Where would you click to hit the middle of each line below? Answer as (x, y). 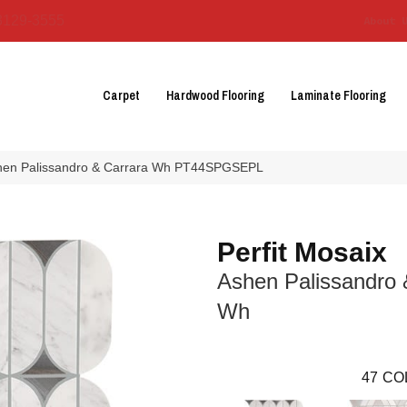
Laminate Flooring (338, 96)
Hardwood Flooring (215, 96)
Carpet (121, 96)
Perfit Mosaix (302, 252)
